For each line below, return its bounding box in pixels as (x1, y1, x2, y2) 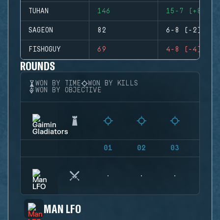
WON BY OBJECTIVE (35, 86, 102, 94)
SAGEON (28, 27, 53, 34)
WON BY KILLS (88, 80, 138, 87)
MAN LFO (44, 201, 82, 216)
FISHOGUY (28, 46, 61, 54)
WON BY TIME (35, 80, 81, 87)
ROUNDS (20, 58, 55, 73)
